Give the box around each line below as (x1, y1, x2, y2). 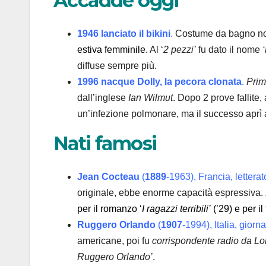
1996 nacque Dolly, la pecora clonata (77, 76, 242, 87)
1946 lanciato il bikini (77, 28, 170, 39)
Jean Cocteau (77, 172, 140, 182)
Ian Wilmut (128, 92, 173, 103)
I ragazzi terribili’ (142, 204, 211, 214)
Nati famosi (53, 131, 157, 155)
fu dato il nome (196, 44, 262, 55)
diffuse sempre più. (77, 60, 157, 71)
